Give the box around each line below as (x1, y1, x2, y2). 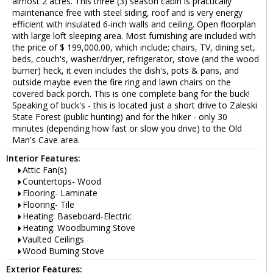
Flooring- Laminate (23, 187, 97, 199)
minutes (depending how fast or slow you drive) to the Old (12, 122, 242, 135)
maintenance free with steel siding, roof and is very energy (12, 7, 243, 19)
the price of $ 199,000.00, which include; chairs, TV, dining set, (12, 41, 255, 54)
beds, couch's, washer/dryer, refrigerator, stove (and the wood (12, 53, 259, 65)
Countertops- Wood (23, 175, 101, 188)
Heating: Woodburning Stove (23, 222, 135, 234)
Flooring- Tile (23, 199, 74, 211)
